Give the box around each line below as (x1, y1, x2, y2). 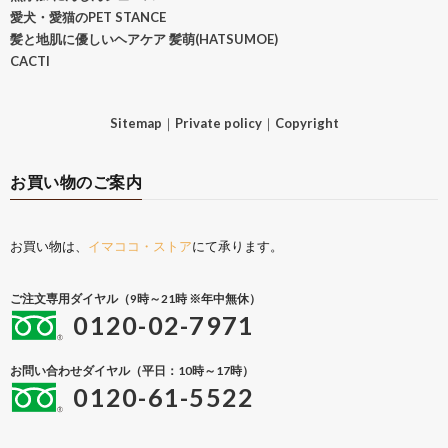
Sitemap (109, 115, 162, 132)
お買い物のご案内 (10, 172, 142, 192)
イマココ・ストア (88, 238, 192, 255)
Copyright (274, 115, 339, 132)
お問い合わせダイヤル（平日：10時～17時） (10, 362, 254, 377)
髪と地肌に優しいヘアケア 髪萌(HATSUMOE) (10, 31, 278, 48)
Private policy (174, 115, 262, 132)
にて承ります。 (192, 238, 283, 255)
